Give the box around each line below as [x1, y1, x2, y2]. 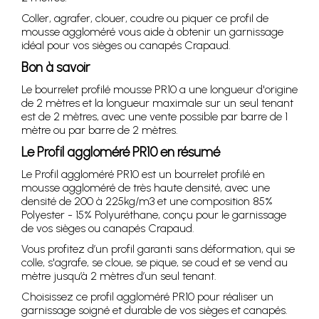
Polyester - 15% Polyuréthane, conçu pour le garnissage [21, 207, 286, 221]
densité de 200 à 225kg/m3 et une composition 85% [21, 194, 273, 208]
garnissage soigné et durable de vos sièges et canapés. [21, 303, 288, 317]
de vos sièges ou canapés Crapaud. [21, 221, 194, 235]
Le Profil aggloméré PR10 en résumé [21, 143, 220, 160]
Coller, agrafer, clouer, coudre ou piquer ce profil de [21, 11, 268, 25]
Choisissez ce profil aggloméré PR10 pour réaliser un [21, 289, 273, 303]
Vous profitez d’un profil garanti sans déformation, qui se [21, 241, 295, 256]
